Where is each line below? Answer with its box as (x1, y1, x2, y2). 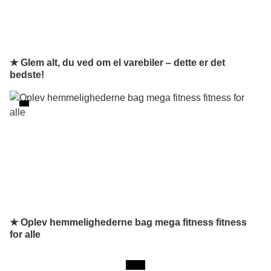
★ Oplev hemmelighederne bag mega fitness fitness (10, 217, 247, 227)
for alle (10, 229, 41, 240)
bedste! (10, 70, 44, 80)
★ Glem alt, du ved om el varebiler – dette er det (10, 57, 225, 68)
